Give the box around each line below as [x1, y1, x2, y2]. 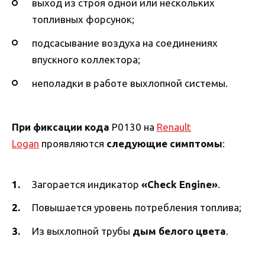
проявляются [39, 137, 106, 149]
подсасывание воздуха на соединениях [32, 37, 218, 49]
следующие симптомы [106, 137, 222, 149]
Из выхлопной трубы [32, 225, 132, 237]
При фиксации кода [12, 121, 109, 132]
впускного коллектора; [32, 53, 140, 65]
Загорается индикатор [32, 178, 141, 190]
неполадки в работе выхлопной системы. [32, 77, 228, 89]
